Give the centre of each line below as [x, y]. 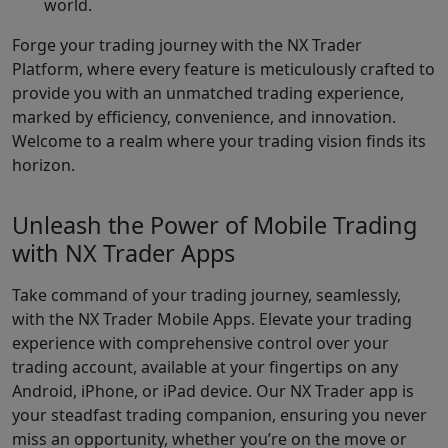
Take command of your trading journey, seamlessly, [206, 294]
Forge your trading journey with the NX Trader [187, 44]
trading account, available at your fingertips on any [205, 366]
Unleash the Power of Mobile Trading [214, 224]
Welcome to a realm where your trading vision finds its [219, 140]
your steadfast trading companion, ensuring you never [219, 414]
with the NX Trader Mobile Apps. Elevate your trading [212, 318]
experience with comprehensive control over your [200, 342]
